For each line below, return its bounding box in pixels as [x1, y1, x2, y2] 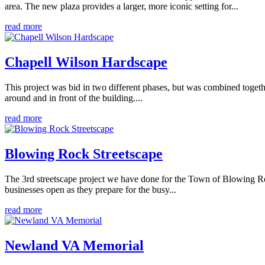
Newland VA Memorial [5, 237, 144, 253]
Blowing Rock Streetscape [5, 146, 163, 161]
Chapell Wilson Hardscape [5, 54, 167, 70]
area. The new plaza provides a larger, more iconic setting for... [5, 1, 238, 12]
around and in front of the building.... [5, 93, 143, 104]
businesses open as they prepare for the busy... [5, 184, 176, 195]
